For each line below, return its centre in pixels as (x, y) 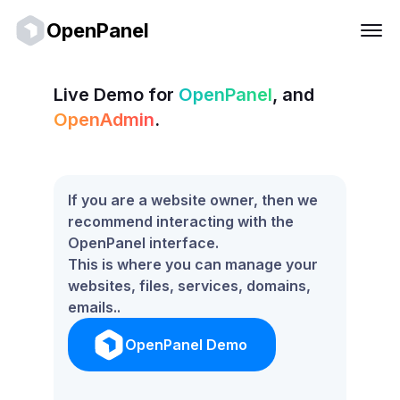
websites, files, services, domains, (189, 286)
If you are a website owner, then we (193, 200)
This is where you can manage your (193, 264)
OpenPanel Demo (186, 345)
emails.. (94, 307)
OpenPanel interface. (143, 243)
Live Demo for (114, 95)
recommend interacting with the (181, 221)
